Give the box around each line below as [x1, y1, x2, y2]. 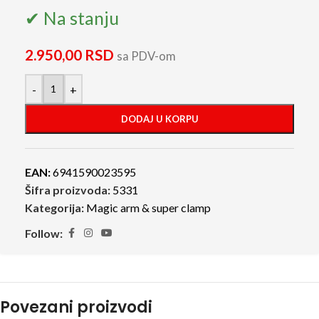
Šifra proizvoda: [25, 183, 113, 197]
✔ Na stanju [25, 7, 119, 29]
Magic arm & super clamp [86, 201, 211, 215]
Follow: [25, 226, 63, 241]
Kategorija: [25, 201, 84, 215]
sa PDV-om [117, 49, 176, 64]
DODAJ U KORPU [120, 113, 199, 125]
